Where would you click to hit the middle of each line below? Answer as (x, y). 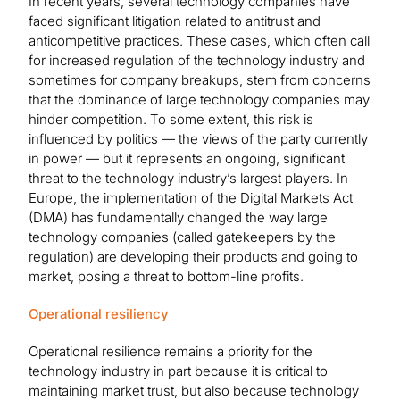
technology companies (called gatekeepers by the (182, 237)
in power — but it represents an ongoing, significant (187, 159)
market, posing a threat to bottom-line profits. (166, 277)
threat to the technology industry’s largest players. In (188, 179)
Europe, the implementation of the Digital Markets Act (191, 198)
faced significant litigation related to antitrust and (175, 21)
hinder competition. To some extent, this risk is (171, 120)
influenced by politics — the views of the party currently (198, 139)
